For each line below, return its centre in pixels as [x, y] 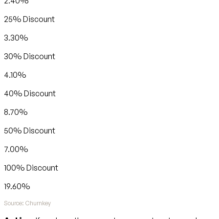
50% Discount [30, 130]
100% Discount [31, 167]
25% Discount [29, 19]
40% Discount [30, 93]
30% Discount [30, 56]
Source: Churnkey [27, 203]
